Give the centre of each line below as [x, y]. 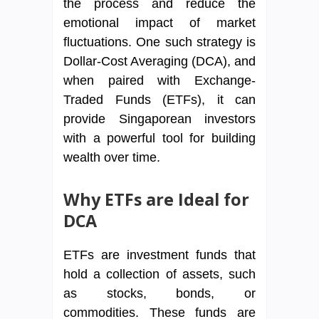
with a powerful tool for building [159, 138]
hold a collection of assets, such [159, 274]
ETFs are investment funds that [159, 255]
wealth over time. [112, 158]
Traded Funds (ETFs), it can [159, 100]
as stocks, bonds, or [159, 294]
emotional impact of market [159, 23]
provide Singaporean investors [159, 119]
